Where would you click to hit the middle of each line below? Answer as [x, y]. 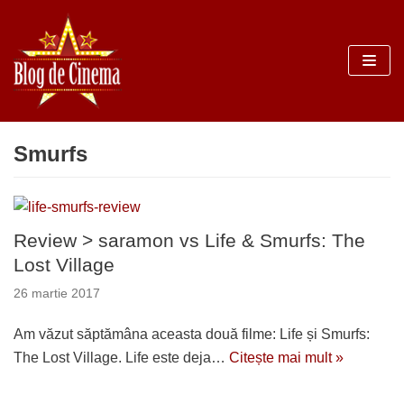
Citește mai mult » [286, 357]
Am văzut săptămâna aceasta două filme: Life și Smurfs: [192, 334]
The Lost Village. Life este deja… [121, 357]
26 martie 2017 [57, 293]
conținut [43, 96]
